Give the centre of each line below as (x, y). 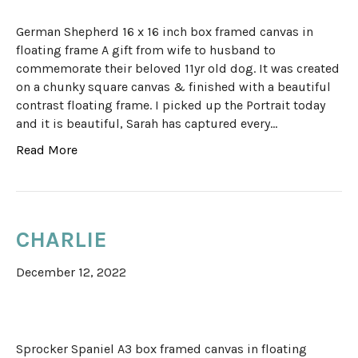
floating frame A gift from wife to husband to (146, 50)
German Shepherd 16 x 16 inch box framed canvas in (165, 32)
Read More (47, 150)
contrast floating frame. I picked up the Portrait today (171, 105)
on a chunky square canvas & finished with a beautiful (173, 87)
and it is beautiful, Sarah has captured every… (147, 124)
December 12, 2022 (71, 272)
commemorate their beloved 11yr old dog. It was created (178, 69)
